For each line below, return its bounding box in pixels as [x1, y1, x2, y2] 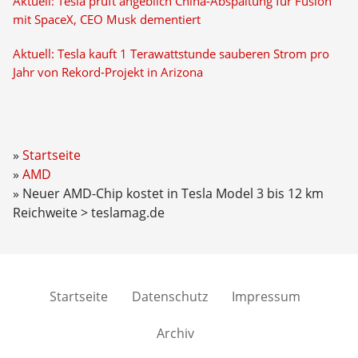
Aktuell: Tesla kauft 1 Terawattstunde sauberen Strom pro [12, 46, 329, 62]
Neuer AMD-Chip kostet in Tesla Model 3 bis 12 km [22, 185, 324, 202]
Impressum [232, 288, 300, 305]
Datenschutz [132, 288, 208, 305]
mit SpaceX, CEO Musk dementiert [12, 12, 201, 27]
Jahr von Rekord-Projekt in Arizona [12, 65, 203, 80]
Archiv [156, 324, 194, 342]
